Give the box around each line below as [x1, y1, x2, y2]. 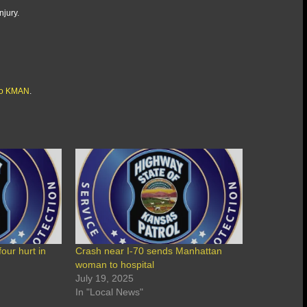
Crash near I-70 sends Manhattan [75, 245, 223, 257]
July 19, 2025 [75, 273, 134, 284]
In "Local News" [75, 286, 144, 298]
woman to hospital [75, 259, 155, 271]
